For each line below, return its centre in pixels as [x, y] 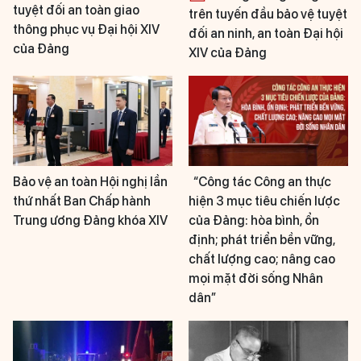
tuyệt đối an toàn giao [76, 10]
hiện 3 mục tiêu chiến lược [264, 201]
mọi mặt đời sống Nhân [256, 278]
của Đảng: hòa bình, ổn [254, 220]
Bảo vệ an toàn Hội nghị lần [90, 181]
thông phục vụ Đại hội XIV [86, 30]
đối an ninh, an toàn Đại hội [266, 34]
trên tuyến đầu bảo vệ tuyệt [268, 15]
